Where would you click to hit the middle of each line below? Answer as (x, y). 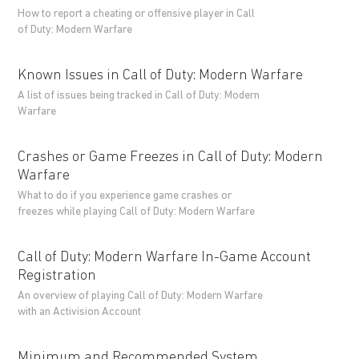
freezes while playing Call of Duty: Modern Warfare (137, 212)
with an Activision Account (80, 312)
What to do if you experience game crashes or (125, 196)
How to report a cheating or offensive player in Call (137, 14)
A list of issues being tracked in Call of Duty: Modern (139, 96)
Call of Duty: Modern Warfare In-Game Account (165, 258)
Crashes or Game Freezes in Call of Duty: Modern (171, 157)
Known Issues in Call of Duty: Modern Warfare (161, 76)
